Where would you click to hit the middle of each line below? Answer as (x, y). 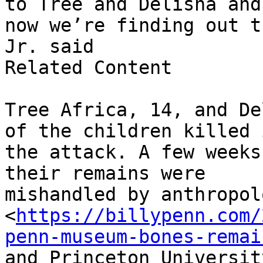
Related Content (88, 68)
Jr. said (49, 47)
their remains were (105, 173)
